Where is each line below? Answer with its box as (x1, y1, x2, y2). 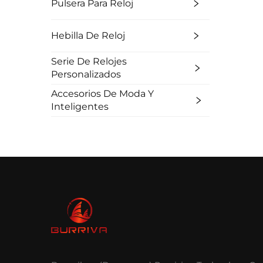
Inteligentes (51, 101, 109, 113)
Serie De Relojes (51, 56, 127, 68)
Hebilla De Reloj (51, 30, 125, 42)
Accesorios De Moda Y (51, 88, 154, 100)
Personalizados (51, 69, 121, 80)
